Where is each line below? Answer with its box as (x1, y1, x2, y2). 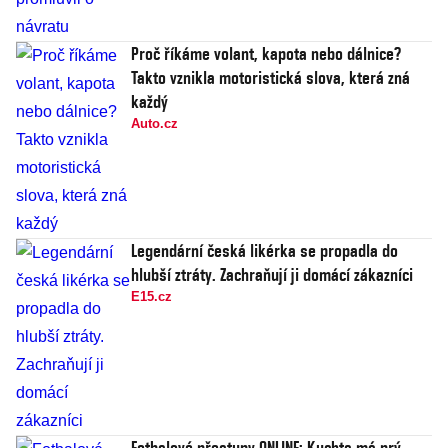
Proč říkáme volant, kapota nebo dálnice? (131, 43, 401, 65)
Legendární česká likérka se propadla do (131, 240, 398, 262)
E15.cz (131, 289, 172, 305)
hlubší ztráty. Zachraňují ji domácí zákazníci (131, 264, 413, 286)
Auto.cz (131, 116, 178, 132)
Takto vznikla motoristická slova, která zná (131, 67, 410, 89)
